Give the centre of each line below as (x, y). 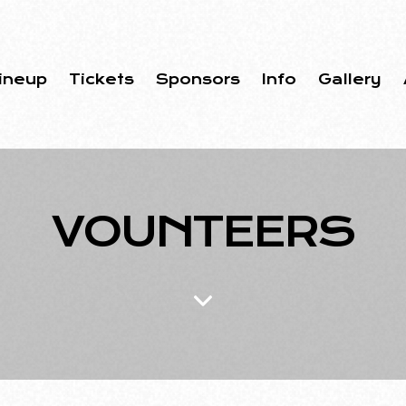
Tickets (101, 79)
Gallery (349, 79)
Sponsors (198, 79)
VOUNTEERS (203, 231)
